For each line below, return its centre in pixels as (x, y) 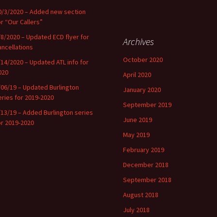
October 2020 (143, 60)
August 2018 (141, 195)
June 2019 (138, 120)
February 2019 (144, 150)
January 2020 (142, 90)
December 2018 (146, 165)
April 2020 (137, 75)
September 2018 (147, 180)
